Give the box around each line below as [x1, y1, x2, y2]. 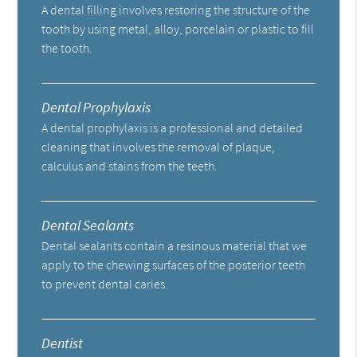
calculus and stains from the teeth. [41, 157, 218, 174]
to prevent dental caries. [41, 275, 169, 292]
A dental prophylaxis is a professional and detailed [41, 119, 304, 135]
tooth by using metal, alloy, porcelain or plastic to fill [41, 20, 315, 37]
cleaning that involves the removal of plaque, [41, 138, 276, 155]
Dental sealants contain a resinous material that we [41, 237, 308, 253]
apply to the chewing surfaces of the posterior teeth [41, 256, 306, 273]
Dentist [41, 333, 84, 352]
